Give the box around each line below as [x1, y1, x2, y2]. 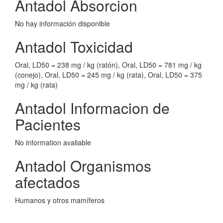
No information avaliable [15, 137, 91, 147]
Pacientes [15, 113, 81, 135]
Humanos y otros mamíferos [15, 195, 105, 205]
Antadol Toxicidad [15, 36, 133, 57]
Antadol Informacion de [15, 97, 170, 118]
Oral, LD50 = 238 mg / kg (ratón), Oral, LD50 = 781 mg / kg [15, 60, 202, 70]
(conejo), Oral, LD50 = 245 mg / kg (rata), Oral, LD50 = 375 [15, 70, 202, 80]
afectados [15, 171, 80, 193]
